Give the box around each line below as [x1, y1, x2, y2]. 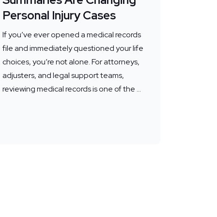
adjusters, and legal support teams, [2, 70, 124, 80]
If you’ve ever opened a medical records [2, 29, 141, 40]
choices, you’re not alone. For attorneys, [2, 56, 139, 67]
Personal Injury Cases [2, 7, 116, 23]
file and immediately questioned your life [2, 43, 143, 53]
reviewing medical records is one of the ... [2, 83, 141, 94]
